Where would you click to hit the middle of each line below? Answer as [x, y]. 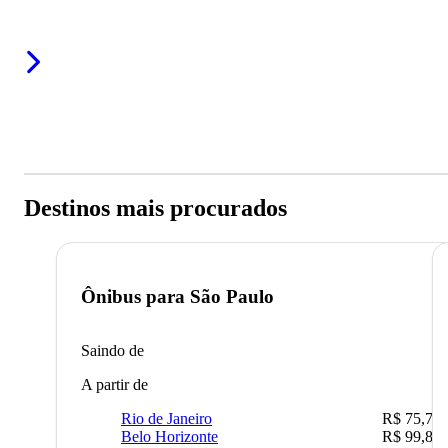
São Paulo [232, 296]
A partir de [114, 385]
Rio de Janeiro [166, 419]
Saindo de [112, 351]
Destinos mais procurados [155, 208]
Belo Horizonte [169, 437]
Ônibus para [135, 296]
